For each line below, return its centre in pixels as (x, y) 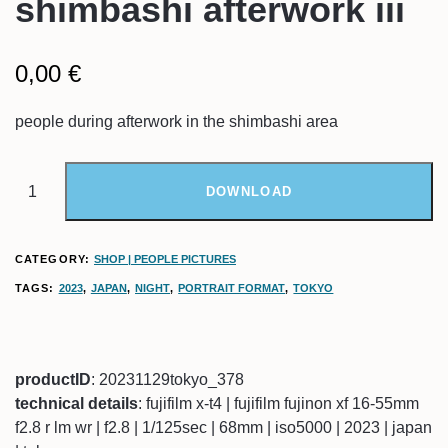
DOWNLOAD (249, 191)
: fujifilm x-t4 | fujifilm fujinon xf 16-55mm (278, 403)
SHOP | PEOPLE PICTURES (165, 258)
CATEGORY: (54, 258)
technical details (76, 403)
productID (53, 379)
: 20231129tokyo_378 (167, 379)
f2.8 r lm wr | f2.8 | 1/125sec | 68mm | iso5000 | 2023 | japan (223, 427)
